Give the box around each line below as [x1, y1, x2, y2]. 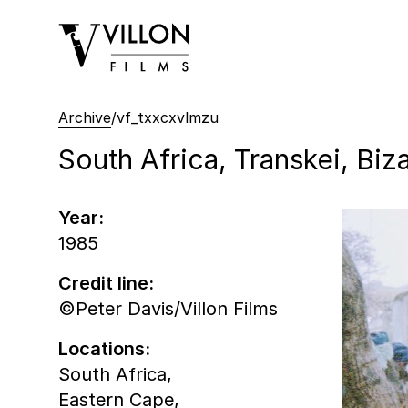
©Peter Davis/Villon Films [58, 297, 278, 320]
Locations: [58, 337, 150, 360]
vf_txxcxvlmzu [117, 107, 219, 127]
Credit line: [58, 271, 154, 294]
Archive [58, 107, 111, 127]
